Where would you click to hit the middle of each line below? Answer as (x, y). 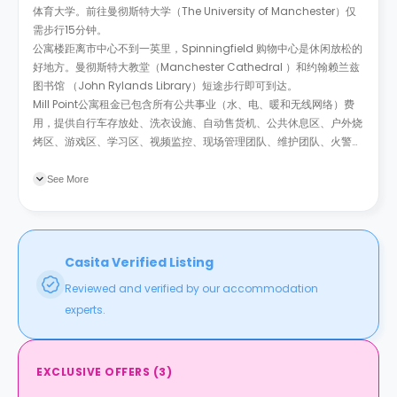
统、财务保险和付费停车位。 (102, 160)
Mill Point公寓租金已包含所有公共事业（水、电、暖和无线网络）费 (194, 104)
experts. (85, 310)
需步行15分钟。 (70, 30)
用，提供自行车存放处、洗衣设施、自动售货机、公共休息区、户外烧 (198, 123)
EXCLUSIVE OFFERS (93, 372)
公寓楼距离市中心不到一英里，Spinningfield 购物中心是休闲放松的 (198, 48)
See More (68, 179)
